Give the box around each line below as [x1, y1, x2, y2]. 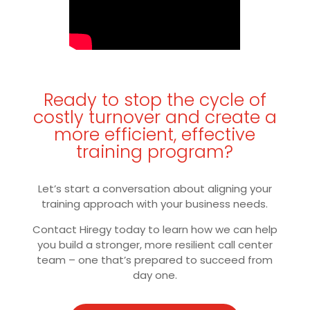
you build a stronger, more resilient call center [37, 237, 273, 252]
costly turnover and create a [33, 104, 277, 129]
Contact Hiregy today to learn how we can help [32, 221, 277, 237]
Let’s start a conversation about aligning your [37, 181, 272, 196]
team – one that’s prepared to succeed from [37, 252, 273, 267]
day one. [132, 267, 177, 282]
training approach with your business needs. [42, 196, 268, 211]
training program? [76, 139, 234, 164]
